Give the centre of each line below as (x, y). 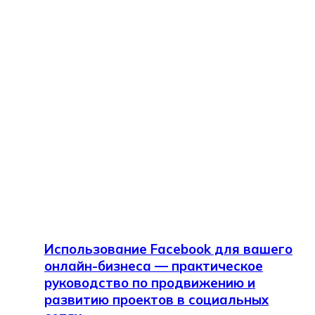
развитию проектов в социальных (156, 300)
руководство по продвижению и (150, 283)
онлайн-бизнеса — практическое (154, 266)
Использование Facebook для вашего (168, 249)
